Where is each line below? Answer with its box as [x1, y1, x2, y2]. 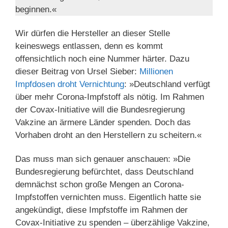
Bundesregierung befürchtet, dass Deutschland [15, 167, 193, 177]
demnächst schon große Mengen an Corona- [15, 180, 184, 190]
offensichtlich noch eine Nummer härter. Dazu [15, 54, 189, 64]
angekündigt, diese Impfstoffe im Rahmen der [15, 205, 188, 215]
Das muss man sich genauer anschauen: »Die [15, 154, 190, 164]
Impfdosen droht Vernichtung [15, 79, 124, 90]
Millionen [139, 67, 173, 77]
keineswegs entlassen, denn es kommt [15, 41, 163, 51]
